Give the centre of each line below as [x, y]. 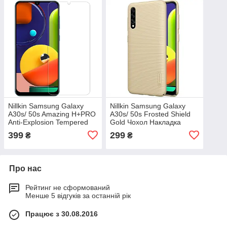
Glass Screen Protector [45, 130]
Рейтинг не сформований [68, 187]
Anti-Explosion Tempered [48, 122]
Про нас [25, 168]
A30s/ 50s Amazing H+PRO [52, 114]
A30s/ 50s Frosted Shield [150, 114]
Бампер [123, 130]
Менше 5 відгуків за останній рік [78, 195]
